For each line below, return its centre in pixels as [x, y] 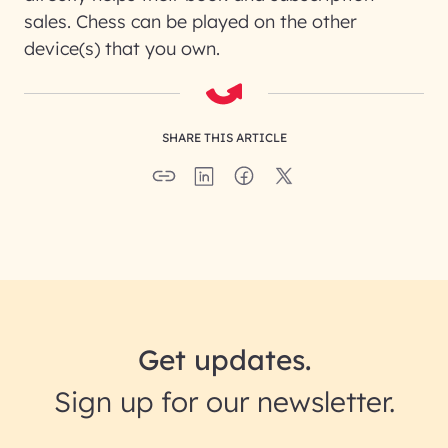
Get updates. [224, 359]
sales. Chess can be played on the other [190, 21]
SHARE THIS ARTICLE [224, 137]
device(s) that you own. [122, 48]
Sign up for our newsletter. [224, 401]
